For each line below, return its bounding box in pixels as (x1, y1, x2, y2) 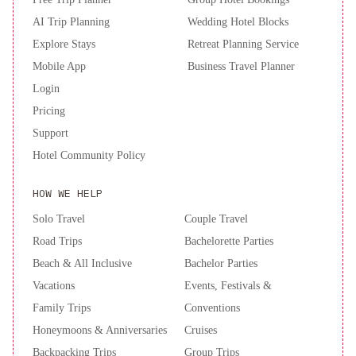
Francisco (13, 8, 61, 22)
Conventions (184, 300, 240, 314)
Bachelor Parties (184, 256, 257, 269)
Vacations (33, 278, 75, 292)
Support (33, 126, 68, 139)
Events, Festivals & (184, 278, 272, 292)
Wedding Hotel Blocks (188, 14, 288, 28)
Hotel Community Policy (33, 148, 145, 161)
